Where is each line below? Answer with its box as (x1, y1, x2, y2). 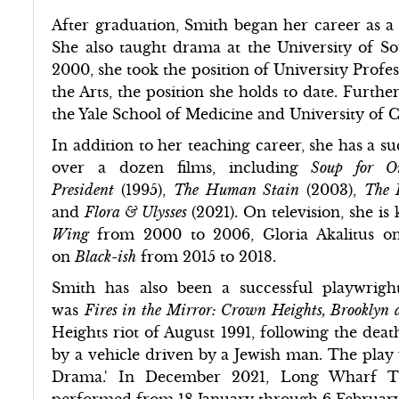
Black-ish (75, 247, 137, 265)
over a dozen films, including (52, 158, 312, 176)
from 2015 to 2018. (136, 247, 277, 265)
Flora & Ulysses (85, 202, 192, 221)
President (52, 180, 122, 199)
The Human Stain (173, 180, 306, 199)
